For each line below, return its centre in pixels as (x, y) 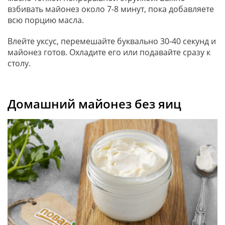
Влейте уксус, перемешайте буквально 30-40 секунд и (112, 41)
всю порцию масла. (47, 20)
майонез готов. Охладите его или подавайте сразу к (109, 52)
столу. (20, 63)
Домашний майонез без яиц (94, 103)
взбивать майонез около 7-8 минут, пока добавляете (111, 9)
